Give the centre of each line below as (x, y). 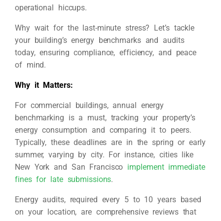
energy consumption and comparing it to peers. (103, 130)
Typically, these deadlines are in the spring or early (110, 142)
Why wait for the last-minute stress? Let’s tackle (105, 28)
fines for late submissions (63, 179)
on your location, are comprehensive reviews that (106, 212)
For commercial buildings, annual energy (90, 105)
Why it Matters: (44, 85)
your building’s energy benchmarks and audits (100, 40)
